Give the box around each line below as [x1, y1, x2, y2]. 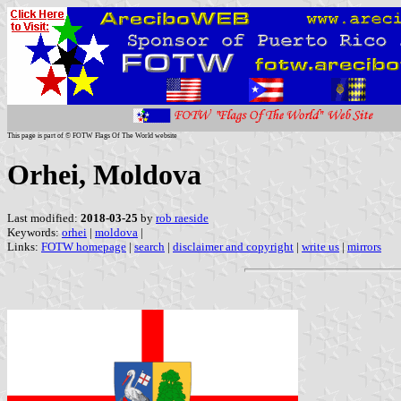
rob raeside [156, 210, 209, 225]
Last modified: [7, 210, 81, 225]
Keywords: [7, 225, 62, 239]
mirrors [347, 239, 381, 253]
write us [302, 239, 339, 253]
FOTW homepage [41, 239, 126, 253]
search [134, 239, 165, 253]
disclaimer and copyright [173, 239, 294, 253]
